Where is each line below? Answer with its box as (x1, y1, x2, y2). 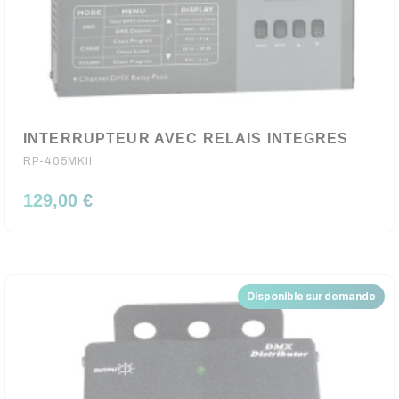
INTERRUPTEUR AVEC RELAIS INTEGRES (23, 131, 349, 146)
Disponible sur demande (247, 290, 376, 303)
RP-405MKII (23, 155, 94, 167)
